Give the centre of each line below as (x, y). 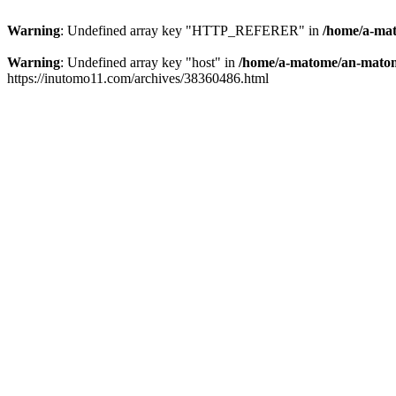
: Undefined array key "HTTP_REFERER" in (191, 30)
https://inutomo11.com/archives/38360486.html (138, 78)
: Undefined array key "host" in (149, 62)
